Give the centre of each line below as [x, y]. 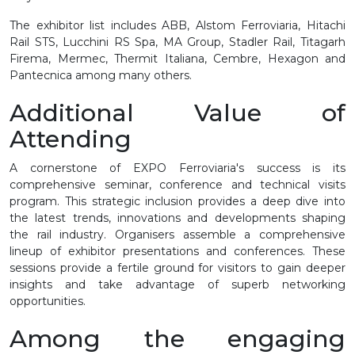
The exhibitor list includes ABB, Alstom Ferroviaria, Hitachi [177, 25]
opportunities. [48, 301]
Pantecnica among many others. [101, 75]
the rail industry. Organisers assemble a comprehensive [177, 234]
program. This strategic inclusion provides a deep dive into [177, 201]
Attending [71, 139]
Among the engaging [177, 338]
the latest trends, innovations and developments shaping [177, 218]
